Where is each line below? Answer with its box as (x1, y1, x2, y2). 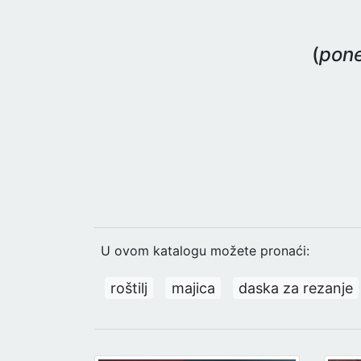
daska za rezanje (238, 279, 353, 297)
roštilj (110, 279, 148, 297)
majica (171, 279, 215, 297)
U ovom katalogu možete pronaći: (101, 243, 309, 259)
